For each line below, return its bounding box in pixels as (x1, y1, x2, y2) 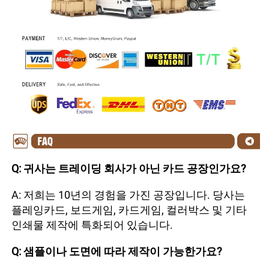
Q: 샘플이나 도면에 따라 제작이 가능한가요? (11, 245, 225, 258)
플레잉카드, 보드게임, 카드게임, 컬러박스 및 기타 (11, 204, 247, 217)
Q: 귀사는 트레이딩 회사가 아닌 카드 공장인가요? (11, 162, 249, 175)
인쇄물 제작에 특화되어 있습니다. (11, 219, 175, 232)
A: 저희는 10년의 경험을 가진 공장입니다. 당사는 (11, 189, 245, 202)
